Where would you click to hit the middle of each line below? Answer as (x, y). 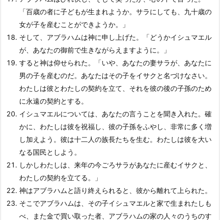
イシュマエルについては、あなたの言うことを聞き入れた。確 (115, 114)
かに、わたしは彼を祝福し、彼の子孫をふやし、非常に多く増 (115, 126)
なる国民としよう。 (50, 152)
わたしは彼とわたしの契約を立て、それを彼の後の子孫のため (115, 88)
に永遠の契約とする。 (54, 101)
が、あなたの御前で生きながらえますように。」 (95, 50)
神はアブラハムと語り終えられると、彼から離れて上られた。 (115, 190)
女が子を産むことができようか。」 (74, 24)
